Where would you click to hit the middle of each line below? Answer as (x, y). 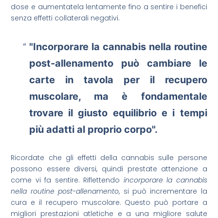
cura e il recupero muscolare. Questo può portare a (109, 203)
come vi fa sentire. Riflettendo (67, 180)
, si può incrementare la (163, 191)
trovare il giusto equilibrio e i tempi (118, 113)
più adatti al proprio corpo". (93, 130)
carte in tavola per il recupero (118, 80)
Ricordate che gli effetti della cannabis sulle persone (109, 158)
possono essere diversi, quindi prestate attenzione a (109, 169)
